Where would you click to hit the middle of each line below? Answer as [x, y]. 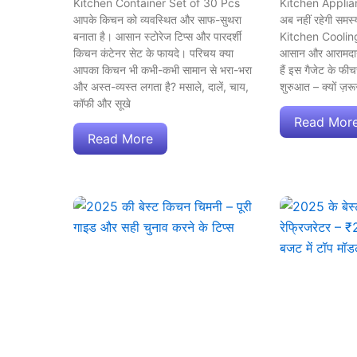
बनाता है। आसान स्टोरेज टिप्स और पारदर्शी [157, 36]
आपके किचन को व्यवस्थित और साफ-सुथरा [157, 19]
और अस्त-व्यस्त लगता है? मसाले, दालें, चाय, [161, 86]
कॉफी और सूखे [102, 103]
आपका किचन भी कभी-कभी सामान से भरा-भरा [163, 69]
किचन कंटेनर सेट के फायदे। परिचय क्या [153, 53]
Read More [120, 138]
